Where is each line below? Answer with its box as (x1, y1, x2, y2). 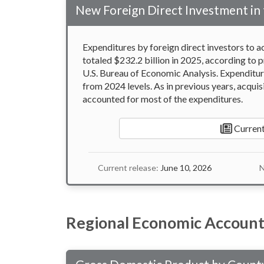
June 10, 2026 (159, 163, 212, 173)
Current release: (98, 163, 159, 173)
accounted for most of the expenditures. (82, 93, 243, 105)
